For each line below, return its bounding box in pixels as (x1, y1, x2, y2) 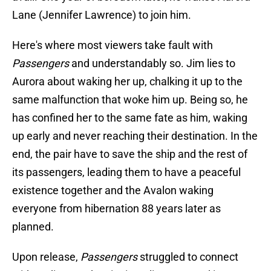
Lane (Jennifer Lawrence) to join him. (12, 8, 191, 22)
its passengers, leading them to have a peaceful (12, 166, 241, 179)
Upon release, (12, 250, 80, 264)
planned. (12, 220, 54, 233)
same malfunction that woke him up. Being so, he (12, 93, 248, 106)
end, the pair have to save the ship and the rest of (12, 148, 247, 161)
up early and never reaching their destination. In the (12, 129, 258, 143)
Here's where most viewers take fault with (12, 39, 213, 52)
